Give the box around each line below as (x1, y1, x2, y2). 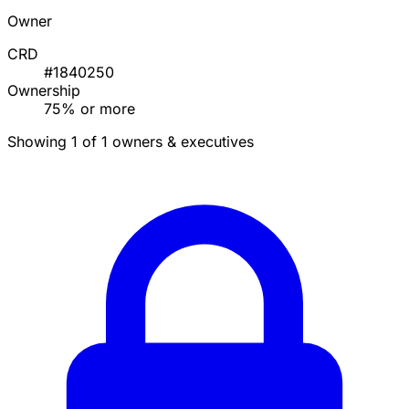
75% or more (44, 100, 135, 119)
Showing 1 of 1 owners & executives (7, 132, 254, 152)
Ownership (7, 81, 80, 100)
